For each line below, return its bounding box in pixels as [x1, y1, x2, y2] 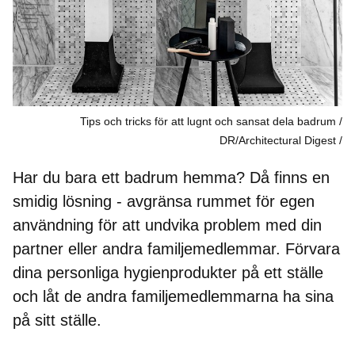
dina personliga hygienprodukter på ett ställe [13, 263, 323, 281]
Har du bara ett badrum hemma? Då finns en [13, 168, 330, 186]
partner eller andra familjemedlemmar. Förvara [13, 239, 340, 258]
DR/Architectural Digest [219, 133, 336, 147]
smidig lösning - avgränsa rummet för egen [13, 192, 315, 210]
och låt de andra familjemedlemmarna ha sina [13, 287, 334, 305]
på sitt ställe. [13, 311, 101, 329]
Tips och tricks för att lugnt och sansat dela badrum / [80, 114, 342, 128]
